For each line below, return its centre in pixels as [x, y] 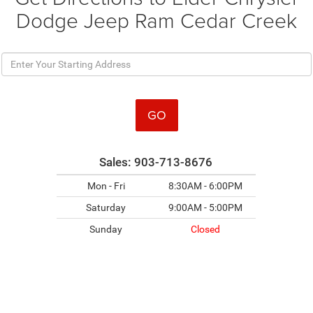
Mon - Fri [106, 185]
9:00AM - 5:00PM [206, 207]
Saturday [106, 207]
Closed [206, 229]
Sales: [117, 162]
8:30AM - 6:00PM [206, 185]
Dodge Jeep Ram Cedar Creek [156, 20]
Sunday [106, 229]
